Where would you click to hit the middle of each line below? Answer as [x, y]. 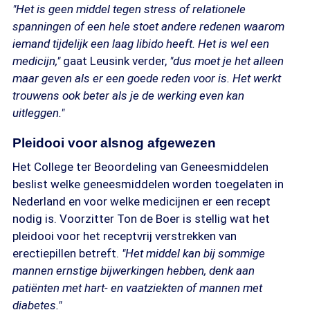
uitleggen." [38, 113]
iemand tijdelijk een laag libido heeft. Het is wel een [141, 44]
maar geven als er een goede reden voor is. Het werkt [147, 78]
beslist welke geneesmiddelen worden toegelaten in [148, 184]
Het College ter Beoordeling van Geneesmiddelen [140, 167]
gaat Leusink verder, [116, 61]
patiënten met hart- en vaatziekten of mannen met [137, 288]
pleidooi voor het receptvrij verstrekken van [125, 236]
